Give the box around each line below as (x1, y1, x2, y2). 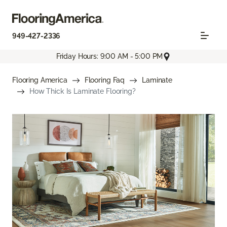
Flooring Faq (84, 75, 125, 84)
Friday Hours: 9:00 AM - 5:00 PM (56, 52, 163, 61)
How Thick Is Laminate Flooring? (29, 87, 136, 95)
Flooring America (12, 75, 67, 84)
